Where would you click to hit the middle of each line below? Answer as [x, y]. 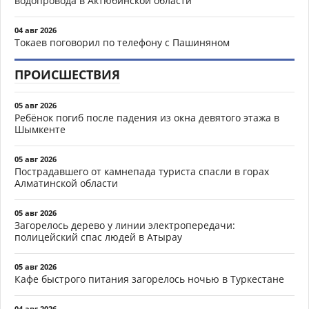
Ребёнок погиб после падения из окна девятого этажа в [147, 118]
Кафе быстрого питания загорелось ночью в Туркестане [149, 279]
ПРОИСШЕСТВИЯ [67, 75]
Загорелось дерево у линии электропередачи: [125, 226]
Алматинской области [66, 183]
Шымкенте [40, 130]
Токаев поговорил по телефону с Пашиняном [122, 43]
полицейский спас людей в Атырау [98, 237]
